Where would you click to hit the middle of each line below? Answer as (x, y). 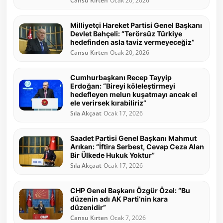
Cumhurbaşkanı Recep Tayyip (121, 78)
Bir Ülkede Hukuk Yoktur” (112, 155)
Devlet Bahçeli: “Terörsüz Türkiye (126, 34)
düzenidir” (88, 208)
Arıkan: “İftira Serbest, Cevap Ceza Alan (137, 147)
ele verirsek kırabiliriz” (108, 103)
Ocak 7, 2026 (128, 218)
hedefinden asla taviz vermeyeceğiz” (132, 42)
